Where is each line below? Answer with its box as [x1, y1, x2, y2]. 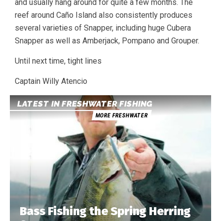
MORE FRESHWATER [95, 111, 148, 119]
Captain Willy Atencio [15, 76, 87, 86]
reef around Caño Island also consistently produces [15, 10, 192, 20]
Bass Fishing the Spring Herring [20, 204, 191, 218]
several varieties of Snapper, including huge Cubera [15, 23, 191, 33]
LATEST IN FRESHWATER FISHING [16, 99, 154, 109]
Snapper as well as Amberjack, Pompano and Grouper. [15, 36, 199, 45]
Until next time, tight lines [15, 56, 102, 66]
